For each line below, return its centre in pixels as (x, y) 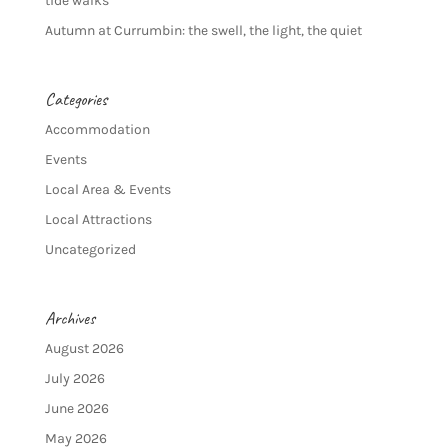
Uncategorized (90, 250)
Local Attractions (98, 220)
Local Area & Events (107, 190)
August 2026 (84, 349)
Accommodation (97, 130)
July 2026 (74, 379)
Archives (69, 318)
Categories (75, 99)
